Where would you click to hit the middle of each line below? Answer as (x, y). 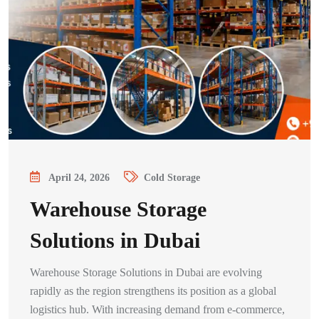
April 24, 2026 (79, 178)
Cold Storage (172, 178)
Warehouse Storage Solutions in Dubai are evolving (146, 272)
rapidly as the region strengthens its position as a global (153, 291)
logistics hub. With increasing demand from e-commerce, (157, 309)
